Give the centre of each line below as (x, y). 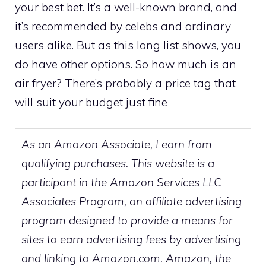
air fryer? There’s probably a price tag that (125, 83)
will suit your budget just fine (91, 102)
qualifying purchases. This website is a (118, 164)
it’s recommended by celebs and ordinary (123, 26)
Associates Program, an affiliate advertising (132, 202)
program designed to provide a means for (127, 221)
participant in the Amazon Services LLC (121, 183)
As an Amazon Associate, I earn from (117, 145)
